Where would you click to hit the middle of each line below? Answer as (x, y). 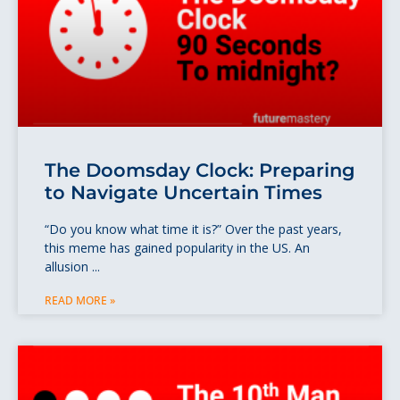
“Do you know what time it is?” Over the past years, (193, 229)
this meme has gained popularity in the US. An (177, 248)
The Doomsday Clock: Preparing (200, 171)
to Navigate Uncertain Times (183, 193)
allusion (68, 267)
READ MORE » (80, 301)
